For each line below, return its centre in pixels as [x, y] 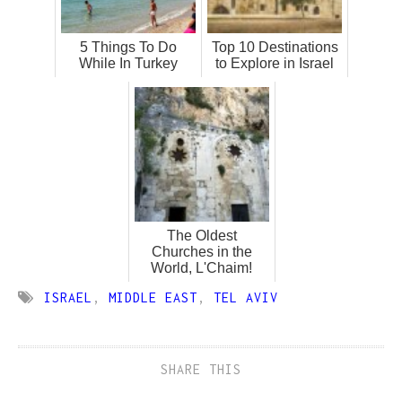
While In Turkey [128, 63]
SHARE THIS [201, 369]
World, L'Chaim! [201, 267]
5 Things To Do [128, 47]
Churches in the [201, 251]
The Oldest [201, 235]
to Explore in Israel [275, 63]
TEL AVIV [245, 297]
